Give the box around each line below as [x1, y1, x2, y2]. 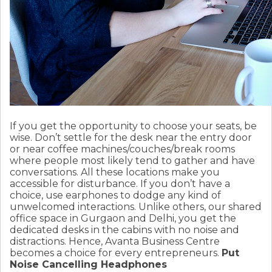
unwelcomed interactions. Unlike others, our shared [10, 201, 262, 213]
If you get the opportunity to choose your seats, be [10, 120, 257, 132]
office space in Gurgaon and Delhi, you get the [10, 212, 236, 225]
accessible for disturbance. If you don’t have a [10, 178, 230, 190]
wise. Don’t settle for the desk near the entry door [10, 132, 252, 144]
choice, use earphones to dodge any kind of [10, 189, 221, 202]
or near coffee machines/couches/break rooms [10, 143, 235, 155]
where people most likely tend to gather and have [10, 155, 255, 167]
